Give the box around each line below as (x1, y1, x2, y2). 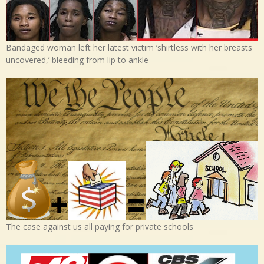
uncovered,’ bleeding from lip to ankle (6, 54, 148, 65)
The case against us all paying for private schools (6, 220, 193, 232)
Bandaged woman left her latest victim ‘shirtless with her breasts (6, 41, 252, 53)
